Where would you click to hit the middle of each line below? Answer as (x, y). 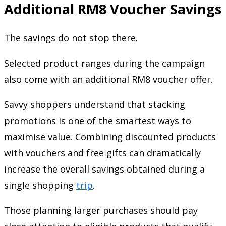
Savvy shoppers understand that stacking (95, 104)
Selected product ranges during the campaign (104, 63)
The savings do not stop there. (71, 38)
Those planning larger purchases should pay (101, 210)
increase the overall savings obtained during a (104, 169)
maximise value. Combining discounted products (110, 136)
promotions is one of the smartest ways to (98, 120)
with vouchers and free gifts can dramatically (102, 153)
